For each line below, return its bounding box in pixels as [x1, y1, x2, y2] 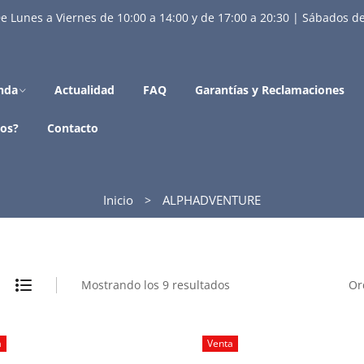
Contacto [47, 120, 98, 136]
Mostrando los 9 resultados [81, 276, 230, 292]
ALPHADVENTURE [159, 192, 261, 208]
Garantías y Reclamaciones [195, 82, 344, 97]
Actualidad [54, 82, 115, 97]
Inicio [103, 192, 133, 208]
